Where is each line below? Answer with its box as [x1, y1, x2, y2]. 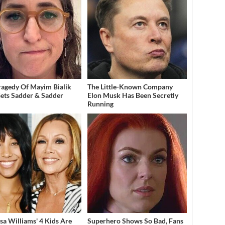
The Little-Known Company [87, 82, 173, 91]
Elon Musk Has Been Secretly [87, 91, 178, 100]
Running [87, 99, 114, 108]
